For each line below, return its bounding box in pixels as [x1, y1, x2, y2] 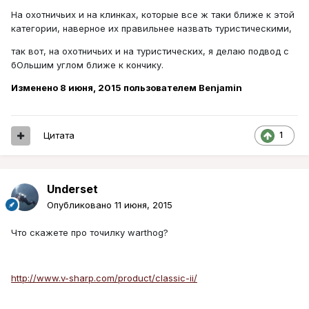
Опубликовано [47, 199, 114, 211]
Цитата [43, 130, 74, 141]
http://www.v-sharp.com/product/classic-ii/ [11, 272, 197, 284]
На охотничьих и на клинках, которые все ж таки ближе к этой [11, 9, 295, 21]
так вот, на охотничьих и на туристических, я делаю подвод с [11, 46, 289, 57]
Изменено [11, 82, 60, 94]
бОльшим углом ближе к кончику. [11, 59, 163, 71]
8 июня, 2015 [60, 82, 121, 94]
